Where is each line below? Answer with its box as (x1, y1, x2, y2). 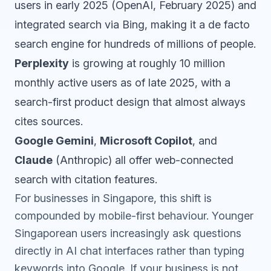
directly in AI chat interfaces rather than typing (15, 244, 244, 257)
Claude (15, 154, 53, 166)
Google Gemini (15, 134, 94, 147)
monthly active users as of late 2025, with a (15, 76, 230, 89)
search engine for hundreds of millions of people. (15, 38, 256, 50)
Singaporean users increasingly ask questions (15, 227, 241, 240)
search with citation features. (15, 173, 157, 186)
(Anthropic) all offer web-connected (53, 154, 233, 166)
